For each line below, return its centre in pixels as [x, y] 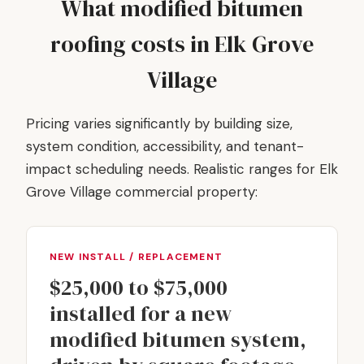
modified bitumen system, [178, 340]
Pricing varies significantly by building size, [159, 123]
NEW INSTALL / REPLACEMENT [136, 257]
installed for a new [141, 314]
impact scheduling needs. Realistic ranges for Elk [182, 169]
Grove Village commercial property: [142, 192]
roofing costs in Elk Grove [182, 44]
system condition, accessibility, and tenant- [165, 146]
